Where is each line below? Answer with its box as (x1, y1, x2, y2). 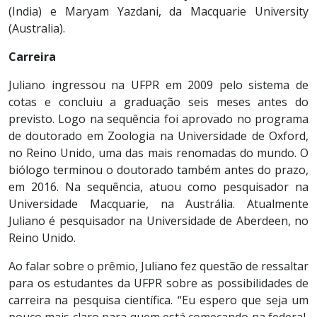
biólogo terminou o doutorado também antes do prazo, (8, 161, 309, 178)
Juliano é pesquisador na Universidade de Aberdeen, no (8, 212, 309, 229)
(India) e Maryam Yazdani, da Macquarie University (8, 3, 309, 19)
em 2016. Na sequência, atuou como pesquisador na (8, 178, 309, 195)
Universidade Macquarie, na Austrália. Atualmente (8, 195, 309, 212)
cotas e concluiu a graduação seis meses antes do (8, 93, 309, 110)
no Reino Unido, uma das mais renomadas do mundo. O (8, 144, 309, 161)
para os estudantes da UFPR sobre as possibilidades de (8, 275, 309, 291)
